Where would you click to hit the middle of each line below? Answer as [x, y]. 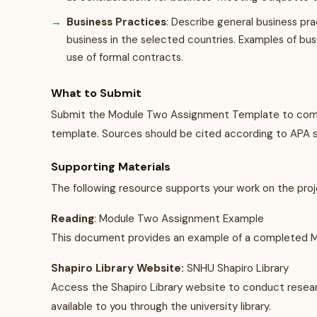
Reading [73, 219]
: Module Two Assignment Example [179, 219]
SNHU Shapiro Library [236, 268]
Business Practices [116, 22]
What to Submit [96, 93]
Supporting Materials [111, 167]
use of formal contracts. [125, 57]
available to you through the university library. [161, 306]
